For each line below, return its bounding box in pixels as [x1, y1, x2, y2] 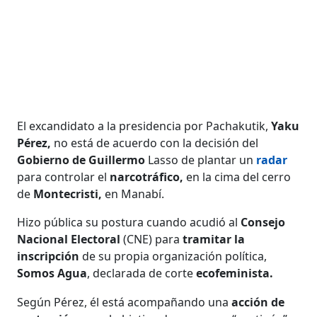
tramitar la [183, 231, 246, 247]
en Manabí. [102, 185, 165, 202]
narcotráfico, [110, 168, 184, 185]
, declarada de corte [87, 265, 197, 281]
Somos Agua [17, 265, 88, 281]
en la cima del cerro [183, 168, 292, 185]
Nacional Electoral [17, 231, 121, 247]
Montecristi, [33, 185, 103, 202]
